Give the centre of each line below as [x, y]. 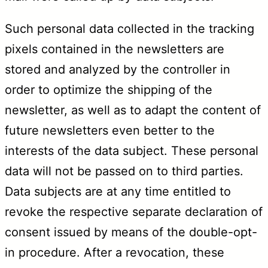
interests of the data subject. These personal [132, 150]
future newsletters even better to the [110, 130]
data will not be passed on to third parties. [124, 171]
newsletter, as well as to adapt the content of [133, 110]
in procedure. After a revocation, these [115, 252]
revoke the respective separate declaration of [134, 211]
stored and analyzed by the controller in [118, 69]
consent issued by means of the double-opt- [131, 232]
